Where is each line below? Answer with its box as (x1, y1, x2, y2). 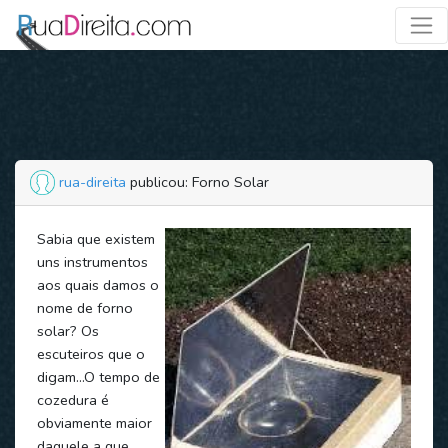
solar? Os (36, 320, 99, 341)
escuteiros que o (36, 343, 145, 364)
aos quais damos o (36, 274, 159, 295)
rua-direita (59, 172, 126, 192)
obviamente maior (36, 412, 152, 433)
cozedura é (36, 389, 109, 410)
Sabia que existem (36, 228, 155, 249)
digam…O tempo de (36, 366, 160, 387)
